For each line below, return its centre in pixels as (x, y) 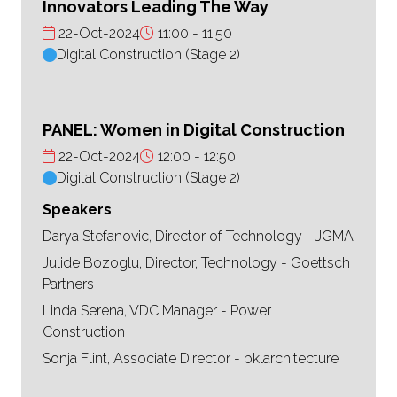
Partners (68, 284)
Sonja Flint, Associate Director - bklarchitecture (191, 359)
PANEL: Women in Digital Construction (194, 130)
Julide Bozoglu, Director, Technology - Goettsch (196, 263)
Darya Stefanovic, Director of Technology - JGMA (198, 237)
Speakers (77, 210)
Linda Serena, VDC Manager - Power (157, 311)
